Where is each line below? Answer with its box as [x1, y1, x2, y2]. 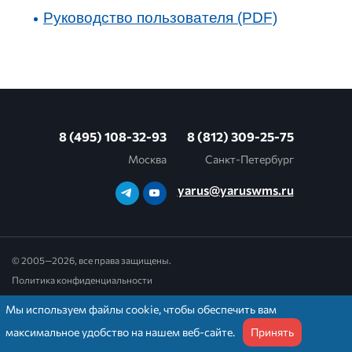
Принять [251, 325, 294, 339]
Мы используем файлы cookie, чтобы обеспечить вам [5, 302, 277, 316]
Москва [127, 152, 167, 166]
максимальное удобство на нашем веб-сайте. [5, 325, 237, 339]
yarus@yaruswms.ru [177, 181, 294, 197]
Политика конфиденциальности [12, 273, 152, 285]
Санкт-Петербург [204, 152, 294, 166]
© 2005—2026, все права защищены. [12, 254, 171, 266]
